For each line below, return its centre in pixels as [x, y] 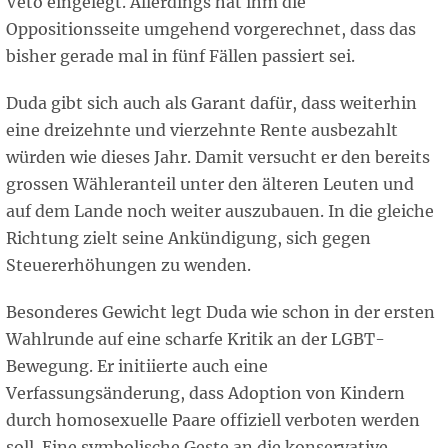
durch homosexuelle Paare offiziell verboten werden [213, 420]
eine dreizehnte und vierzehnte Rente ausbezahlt [202, 130]
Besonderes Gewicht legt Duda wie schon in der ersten [220, 312]
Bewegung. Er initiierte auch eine [137, 366]
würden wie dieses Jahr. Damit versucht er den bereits [218, 157]
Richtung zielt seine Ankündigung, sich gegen [188, 238]
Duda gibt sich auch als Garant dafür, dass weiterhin [211, 103]
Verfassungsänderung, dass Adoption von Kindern [205, 393]
